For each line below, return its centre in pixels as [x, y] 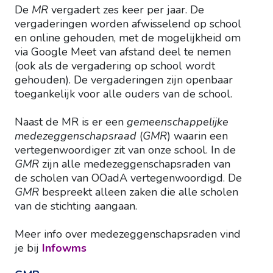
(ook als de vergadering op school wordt [115, 66]
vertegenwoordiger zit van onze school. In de [125, 150]
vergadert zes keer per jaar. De [126, 10]
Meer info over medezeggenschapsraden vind [128, 234]
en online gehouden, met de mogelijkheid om [128, 38]
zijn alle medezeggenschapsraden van [136, 164]
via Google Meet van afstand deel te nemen [123, 52]
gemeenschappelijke [178, 122]
